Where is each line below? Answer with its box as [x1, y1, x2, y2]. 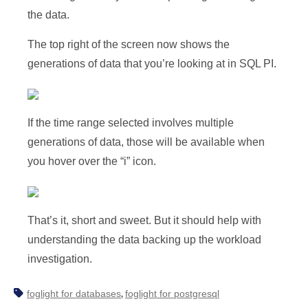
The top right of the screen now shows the [27, 38, 230, 50]
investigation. [27, 253, 92, 265]
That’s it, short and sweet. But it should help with [27, 214, 261, 226]
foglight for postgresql [125, 288, 219, 299]
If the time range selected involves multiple [27, 117, 234, 129]
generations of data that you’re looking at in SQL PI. [27, 58, 276, 69]
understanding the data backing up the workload [27, 234, 261, 245]
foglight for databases [27, 288, 121, 299]
